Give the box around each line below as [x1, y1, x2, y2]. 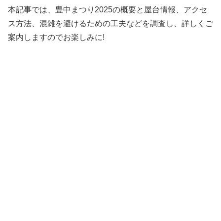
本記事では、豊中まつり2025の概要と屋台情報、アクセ [8, 5, 207, 14]
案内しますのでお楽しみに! [8, 33, 105, 42]
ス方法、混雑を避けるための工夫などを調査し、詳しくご [8, 19, 213, 28]
